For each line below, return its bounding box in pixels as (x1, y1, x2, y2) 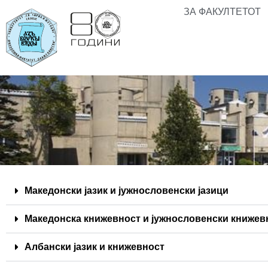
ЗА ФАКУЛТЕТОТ (183, 7, 261, 17)
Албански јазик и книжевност (25, 242, 165, 252)
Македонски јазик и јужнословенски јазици (25, 185, 229, 196)
